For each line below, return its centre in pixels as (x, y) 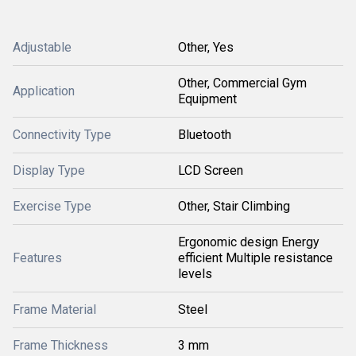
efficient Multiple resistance (255, 258)
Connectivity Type (62, 135)
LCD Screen (211, 170)
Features (37, 258)
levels (195, 274)
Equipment (207, 99)
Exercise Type (52, 206)
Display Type (49, 170)
